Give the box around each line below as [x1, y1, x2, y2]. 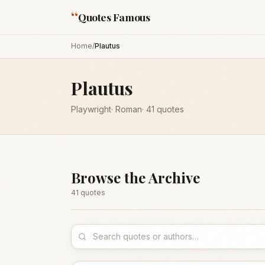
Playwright [71, 104, 111, 114]
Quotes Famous [78, 10, 150, 24]
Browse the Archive [71, 168, 200, 187]
